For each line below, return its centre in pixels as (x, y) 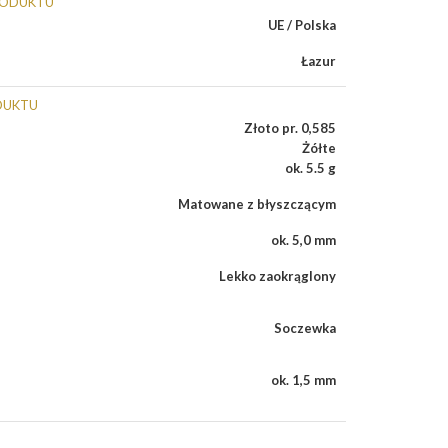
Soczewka (305, 328)
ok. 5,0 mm (303, 240)
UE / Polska (302, 25)
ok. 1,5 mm (303, 380)
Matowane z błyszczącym (257, 204)
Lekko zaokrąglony (277, 276)
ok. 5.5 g (310, 168)
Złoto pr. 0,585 (290, 128)
